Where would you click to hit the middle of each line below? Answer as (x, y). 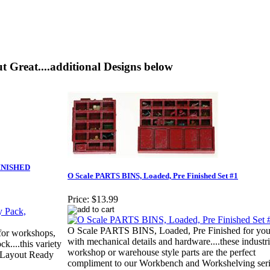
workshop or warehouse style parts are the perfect (162, 253)
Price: (78, 199)
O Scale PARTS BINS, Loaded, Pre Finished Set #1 (153, 176)
